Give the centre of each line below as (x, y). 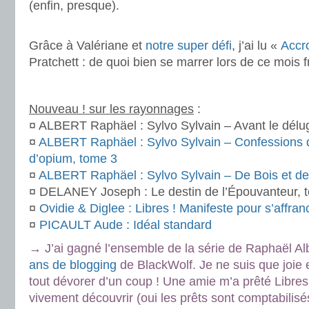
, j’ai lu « (256, 46)
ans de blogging (73, 265)
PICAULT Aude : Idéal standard (126, 225)
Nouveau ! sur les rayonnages (111, 109)
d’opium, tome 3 (73, 159)
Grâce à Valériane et (87, 46)
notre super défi (189, 46)
